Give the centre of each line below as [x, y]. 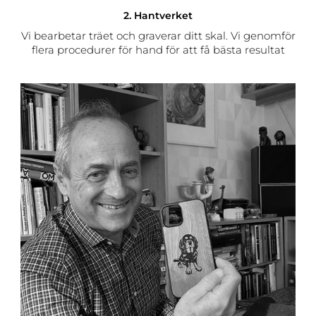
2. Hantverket [159, 15]
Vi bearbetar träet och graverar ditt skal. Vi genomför [158, 36]
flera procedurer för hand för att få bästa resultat [158, 50]
